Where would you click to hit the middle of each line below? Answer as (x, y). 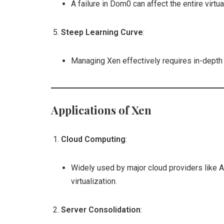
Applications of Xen (101, 110)
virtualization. (94, 181)
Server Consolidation (101, 210)
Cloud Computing (93, 139)
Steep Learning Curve (102, 32)
